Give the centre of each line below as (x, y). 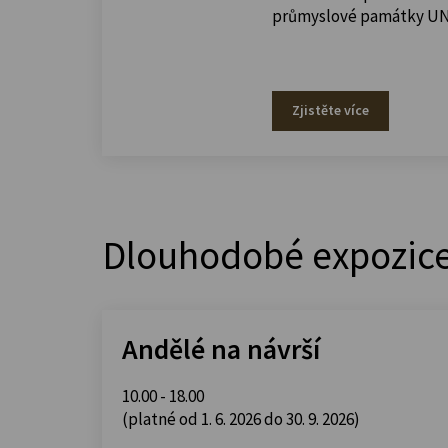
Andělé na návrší (221, 348)
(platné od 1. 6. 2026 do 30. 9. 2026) (241, 418)
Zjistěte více (330, 109)
